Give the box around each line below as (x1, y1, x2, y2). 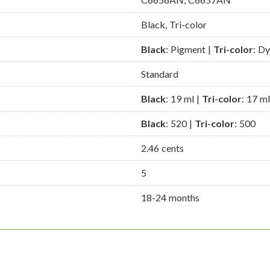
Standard (141, 68, 178, 80)
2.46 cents (141, 142, 184, 154)
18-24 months (141, 192, 199, 204)
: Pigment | (166, 43, 213, 55)
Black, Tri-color (141, 19, 207, 31)
